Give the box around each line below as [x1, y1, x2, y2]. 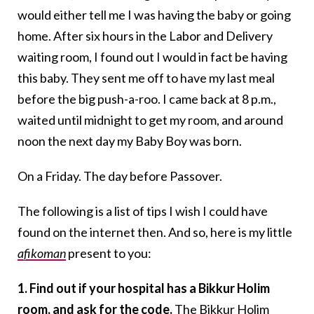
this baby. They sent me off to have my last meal [18, 70, 275, 86]
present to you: [66, 245, 151, 261]
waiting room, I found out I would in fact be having [18, 49, 287, 65]
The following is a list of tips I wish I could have [18, 203, 268, 219]
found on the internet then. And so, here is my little [18, 224, 292, 240]
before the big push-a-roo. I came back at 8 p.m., [18, 91, 276, 107]
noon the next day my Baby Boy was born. [18, 133, 242, 149]
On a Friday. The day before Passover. [18, 168, 222, 184]
